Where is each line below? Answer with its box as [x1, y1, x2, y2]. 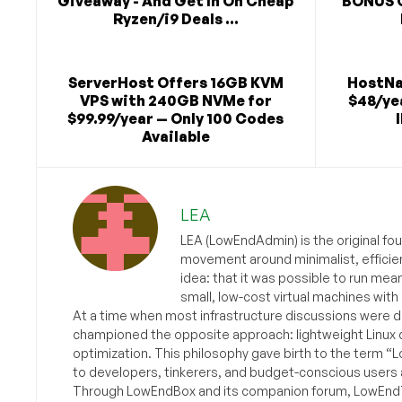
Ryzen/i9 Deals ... [112, 10, 239, 29]
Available [141, 127, 210, 146]
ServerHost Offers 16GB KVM [67, 74, 284, 92]
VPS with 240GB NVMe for [79, 92, 272, 110]
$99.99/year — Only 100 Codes [67, 109, 284, 128]
